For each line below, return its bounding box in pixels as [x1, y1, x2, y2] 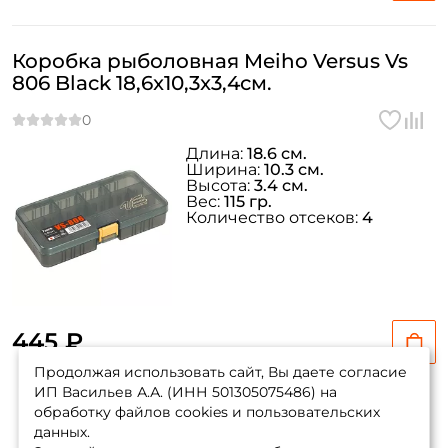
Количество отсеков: [186, 208, 362, 227]
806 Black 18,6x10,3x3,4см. [12, 71, 272, 95]
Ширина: [186, 160, 264, 179]
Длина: [186, 144, 247, 163]
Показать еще [166, 425, 282, 444]
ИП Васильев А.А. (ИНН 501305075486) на [33, 383, 337, 401]
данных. [33, 423, 90, 441]
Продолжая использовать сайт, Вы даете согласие [33, 363, 407, 381]
